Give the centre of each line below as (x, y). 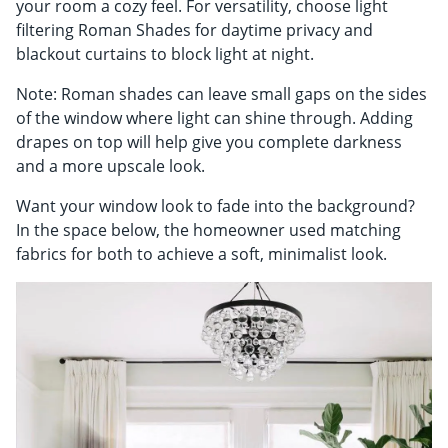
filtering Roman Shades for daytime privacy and (194, 29)
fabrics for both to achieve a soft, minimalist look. (201, 253)
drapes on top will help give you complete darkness (209, 141)
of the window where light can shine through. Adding (214, 117)
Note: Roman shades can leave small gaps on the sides (221, 93)
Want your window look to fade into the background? (215, 205)
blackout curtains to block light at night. (165, 53)
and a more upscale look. (110, 165)
